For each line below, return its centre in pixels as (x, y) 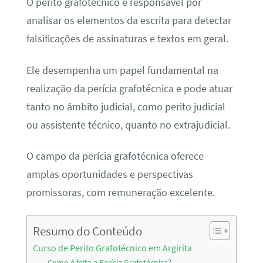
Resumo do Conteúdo (87, 231)
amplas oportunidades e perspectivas (109, 175)
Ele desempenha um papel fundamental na (122, 70)
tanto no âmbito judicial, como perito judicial (126, 107)
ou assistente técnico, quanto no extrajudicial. (128, 125)
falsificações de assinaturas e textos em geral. (127, 39)
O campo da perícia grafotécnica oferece (115, 156)
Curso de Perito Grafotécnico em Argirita (112, 248)
